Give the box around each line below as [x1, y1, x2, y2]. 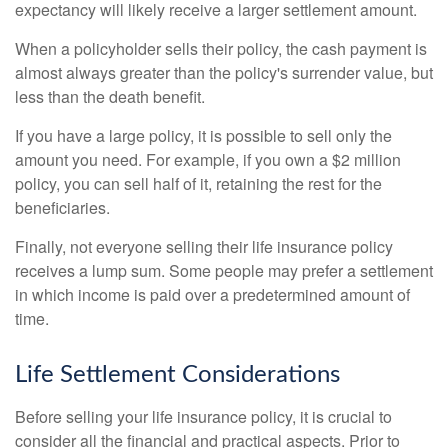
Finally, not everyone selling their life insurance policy [15, 235, 393, 259]
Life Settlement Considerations [15, 363, 340, 388]
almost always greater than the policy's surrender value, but [15, 61, 433, 85]
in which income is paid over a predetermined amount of [15, 283, 410, 307]
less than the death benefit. [15, 85, 205, 109]
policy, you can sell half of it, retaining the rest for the [15, 172, 382, 196]
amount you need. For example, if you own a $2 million [15, 148, 401, 172]
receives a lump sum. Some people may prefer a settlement [15, 259, 433, 283]
